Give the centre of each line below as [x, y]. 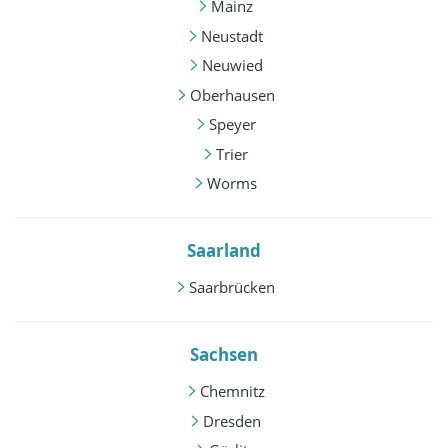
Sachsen [224, 355]
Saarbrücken [232, 287]
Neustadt [232, 35]
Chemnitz [232, 391]
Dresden [232, 420]
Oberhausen [232, 94]
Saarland [224, 251]
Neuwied [232, 65]
